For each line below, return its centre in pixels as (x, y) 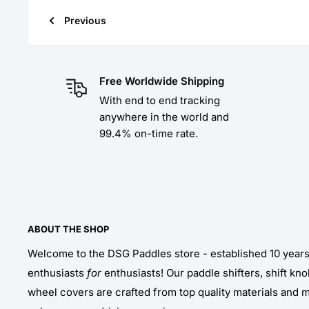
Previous (85, 20)
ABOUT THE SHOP (68, 229)
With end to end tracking (159, 100)
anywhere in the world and (164, 117)
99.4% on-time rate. (148, 133)
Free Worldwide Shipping (161, 81)
